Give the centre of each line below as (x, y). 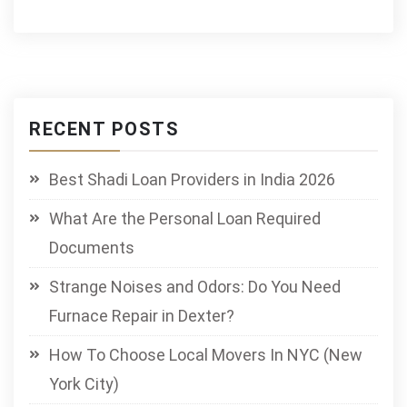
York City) (84, 384)
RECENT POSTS (104, 129)
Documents (92, 248)
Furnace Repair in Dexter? (142, 316)
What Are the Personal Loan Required (185, 218)
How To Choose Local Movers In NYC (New (206, 355)
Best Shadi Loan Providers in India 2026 (192, 179)
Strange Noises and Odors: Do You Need (195, 287)
